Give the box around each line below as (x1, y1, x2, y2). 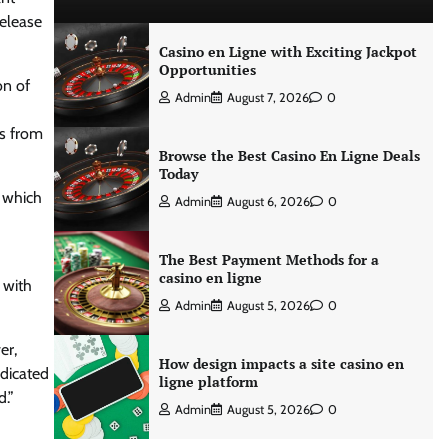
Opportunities (158, 60, 256, 79)
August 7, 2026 (226, 90, 309, 105)
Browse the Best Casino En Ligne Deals (158, 146, 420, 165)
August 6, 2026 (226, 194, 310, 209)
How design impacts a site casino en (158, 354, 404, 373)
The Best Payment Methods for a (158, 250, 379, 269)
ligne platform (158, 372, 258, 391)
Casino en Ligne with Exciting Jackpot (158, 42, 417, 61)
